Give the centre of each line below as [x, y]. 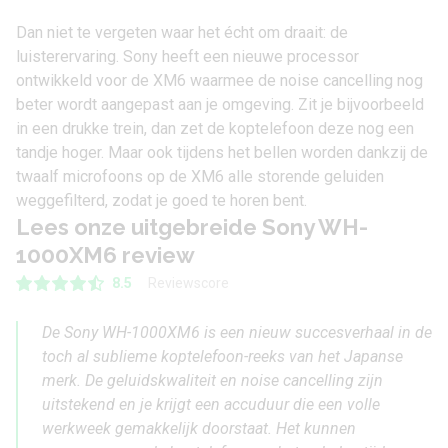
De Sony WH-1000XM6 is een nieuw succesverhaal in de [237, 333]
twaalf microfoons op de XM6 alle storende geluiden [200, 177]
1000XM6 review [105, 255]
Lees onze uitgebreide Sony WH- [192, 227]
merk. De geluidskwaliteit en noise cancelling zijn [212, 381]
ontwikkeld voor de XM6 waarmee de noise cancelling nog [219, 81]
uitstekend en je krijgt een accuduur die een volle [211, 405]
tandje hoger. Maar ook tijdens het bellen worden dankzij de [222, 153]
